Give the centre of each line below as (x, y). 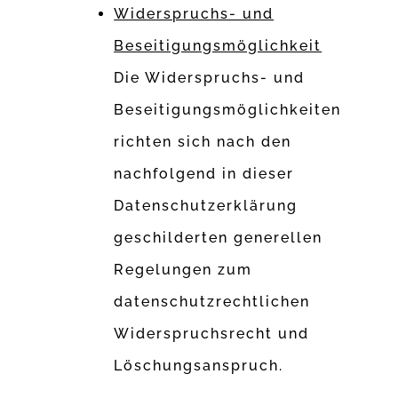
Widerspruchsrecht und (212, 334)
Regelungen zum (183, 270)
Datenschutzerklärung (206, 206)
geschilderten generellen (219, 238)
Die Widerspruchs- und (210, 78)
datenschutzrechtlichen (212, 302)
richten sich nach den (203, 142)
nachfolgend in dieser (204, 174)
